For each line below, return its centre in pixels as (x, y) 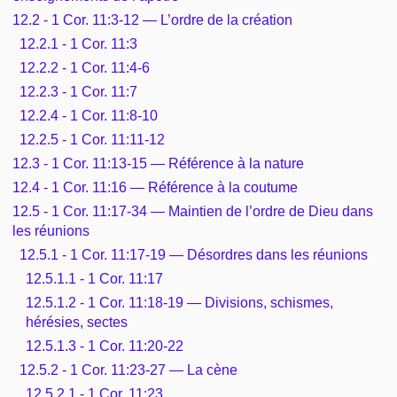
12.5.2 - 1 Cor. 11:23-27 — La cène (128, 370)
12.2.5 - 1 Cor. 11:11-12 (92, 139)
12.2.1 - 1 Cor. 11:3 (78, 43)
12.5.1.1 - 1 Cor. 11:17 (94, 278)
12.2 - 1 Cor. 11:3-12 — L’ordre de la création (153, 19)
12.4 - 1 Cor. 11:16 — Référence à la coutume (156, 187)
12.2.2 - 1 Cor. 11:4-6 (84, 67)
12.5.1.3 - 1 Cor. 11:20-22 (105, 346)
